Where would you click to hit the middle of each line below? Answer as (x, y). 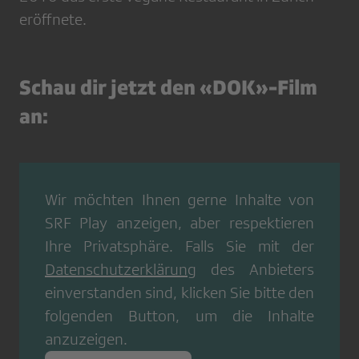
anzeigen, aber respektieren (210, 223)
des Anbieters (255, 270)
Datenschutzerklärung (121, 270)
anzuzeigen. (86, 339)
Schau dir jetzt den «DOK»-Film (168, 87)
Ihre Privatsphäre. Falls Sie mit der (179, 246)
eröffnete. (53, 20)
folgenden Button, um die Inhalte (179, 316)
